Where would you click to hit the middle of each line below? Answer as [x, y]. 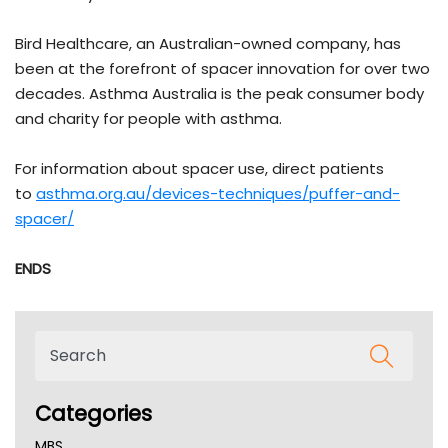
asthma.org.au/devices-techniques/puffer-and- [218, 193]
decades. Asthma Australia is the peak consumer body [219, 93]
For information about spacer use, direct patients [199, 168]
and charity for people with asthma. [148, 118]
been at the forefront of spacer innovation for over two [222, 68]
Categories [93, 413]
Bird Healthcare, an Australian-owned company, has [208, 43]
